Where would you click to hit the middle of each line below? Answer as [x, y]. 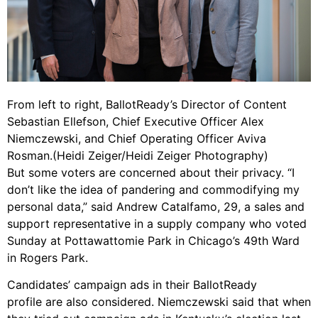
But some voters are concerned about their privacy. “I [151, 172]
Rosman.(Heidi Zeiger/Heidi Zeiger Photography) [138, 155]
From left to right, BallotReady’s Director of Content [147, 104]
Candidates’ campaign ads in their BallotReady [132, 285]
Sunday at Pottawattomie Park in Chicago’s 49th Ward [153, 240]
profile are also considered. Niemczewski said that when [159, 302]
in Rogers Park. [48, 257]
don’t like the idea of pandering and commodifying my [153, 189]
